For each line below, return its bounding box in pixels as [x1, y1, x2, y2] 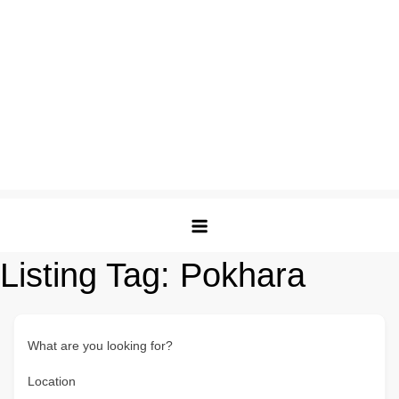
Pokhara [180, 256, 305, 294]
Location [28, 374, 76, 388]
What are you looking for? [28, 338, 173, 353]
